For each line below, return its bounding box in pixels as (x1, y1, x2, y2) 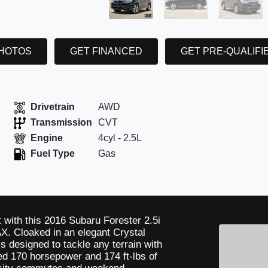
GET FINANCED (69, 45, 142, 56)
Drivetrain (31, 102, 75, 112)
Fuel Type (31, 148, 75, 159)
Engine (31, 133, 63, 144)
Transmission (31, 117, 93, 128)
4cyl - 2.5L (98, 133, 142, 144)
